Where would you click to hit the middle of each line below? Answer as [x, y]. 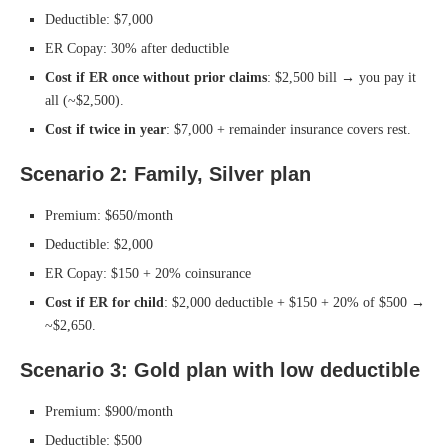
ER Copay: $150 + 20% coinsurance [148, 273]
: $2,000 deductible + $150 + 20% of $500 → [294, 302]
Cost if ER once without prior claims [156, 77]
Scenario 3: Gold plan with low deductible [220, 369]
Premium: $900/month [109, 411]
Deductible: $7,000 [99, 19]
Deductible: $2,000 [99, 244]
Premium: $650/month [109, 215]
